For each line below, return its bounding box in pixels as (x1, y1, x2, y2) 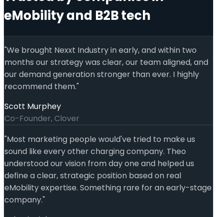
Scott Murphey (4, 100, 61, 112)
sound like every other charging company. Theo (4, 145, 186, 157)
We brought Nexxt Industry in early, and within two (7, 44, 197, 56)
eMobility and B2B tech (4, 7, 151, 25)
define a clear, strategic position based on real (4, 170, 181, 181)
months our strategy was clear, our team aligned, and (4, 56, 208, 68)
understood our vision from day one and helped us (4, 157, 194, 169)
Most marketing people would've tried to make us (7, 133, 195, 145)
